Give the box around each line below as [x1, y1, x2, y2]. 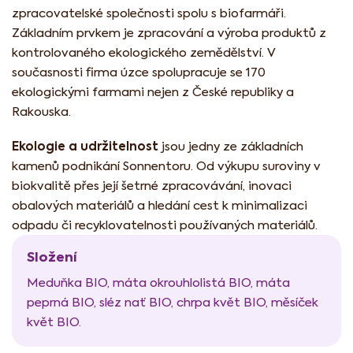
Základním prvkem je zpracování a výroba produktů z [12, 25, 326, 41]
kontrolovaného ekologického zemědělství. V [12, 45, 276, 61]
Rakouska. [12, 104, 71, 120]
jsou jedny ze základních [158, 139, 303, 154]
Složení [27, 247, 77, 267]
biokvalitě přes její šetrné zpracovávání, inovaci [12, 178, 292, 194]
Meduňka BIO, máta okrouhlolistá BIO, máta [27, 275, 290, 291]
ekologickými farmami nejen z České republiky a [12, 84, 294, 100]
